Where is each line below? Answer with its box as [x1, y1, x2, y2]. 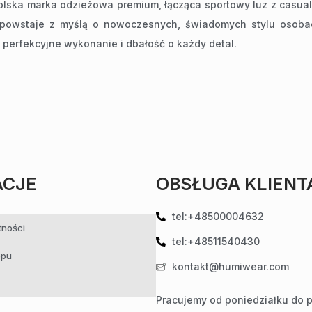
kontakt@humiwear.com [171, 260, 289, 273]
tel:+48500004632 [171, 210, 264, 223]
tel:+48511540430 [171, 235, 260, 248]
